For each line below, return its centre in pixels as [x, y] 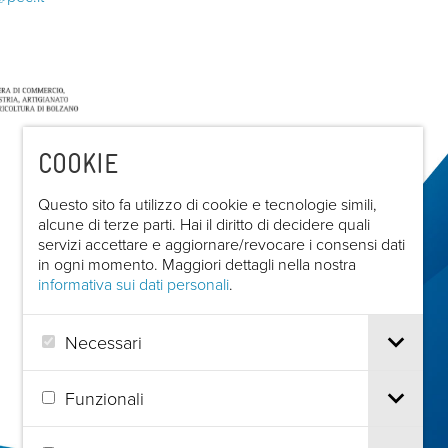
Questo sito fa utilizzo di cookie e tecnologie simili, [207, 204]
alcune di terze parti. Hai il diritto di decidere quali [204, 224]
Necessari [103, 341]
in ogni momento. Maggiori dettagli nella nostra [197, 264]
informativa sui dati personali [133, 284]
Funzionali [104, 397]
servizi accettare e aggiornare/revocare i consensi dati [221, 244]
